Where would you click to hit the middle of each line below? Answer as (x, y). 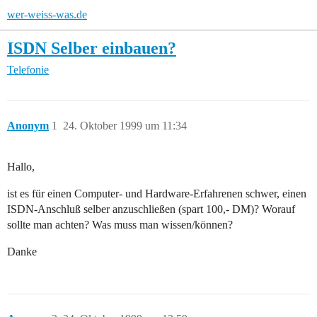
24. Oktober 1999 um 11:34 (125, 126)
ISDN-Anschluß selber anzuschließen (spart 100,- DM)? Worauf (151, 209)
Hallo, (21, 167)
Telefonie (28, 70)
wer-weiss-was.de (47, 15)
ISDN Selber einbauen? (92, 48)
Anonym (28, 126)
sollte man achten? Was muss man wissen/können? (120, 225)
